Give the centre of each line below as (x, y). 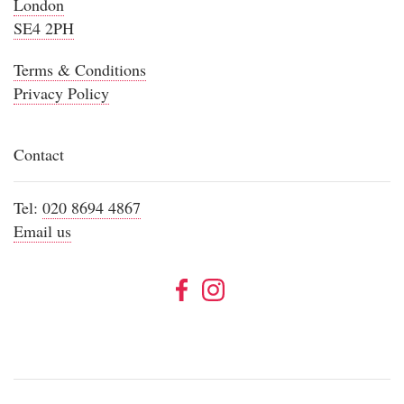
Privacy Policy (61, 92)
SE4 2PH (44, 28)
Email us (42, 230)
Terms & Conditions (80, 69)
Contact (39, 154)
